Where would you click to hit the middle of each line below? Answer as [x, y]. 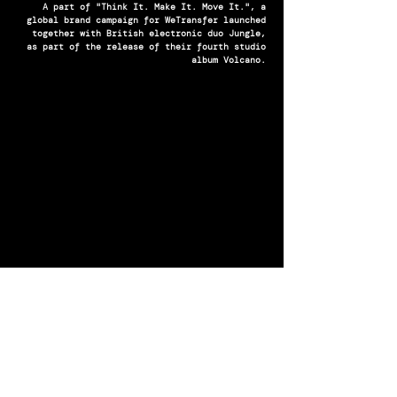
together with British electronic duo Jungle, [149, 33]
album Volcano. [229, 60]
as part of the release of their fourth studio [146, 47]
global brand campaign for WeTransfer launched [146, 20]
